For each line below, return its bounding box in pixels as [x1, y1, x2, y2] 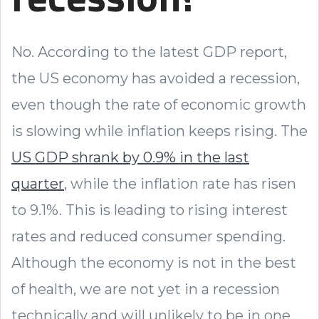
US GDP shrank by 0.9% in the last [11, 148, 249, 166]
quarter [11, 174, 64, 192]
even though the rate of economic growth [11, 95, 306, 113]
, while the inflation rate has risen [64, 174, 296, 192]
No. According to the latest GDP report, [11, 43, 287, 61]
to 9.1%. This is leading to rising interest [11, 201, 288, 219]
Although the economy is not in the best [11, 253, 296, 271]
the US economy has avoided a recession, [11, 69, 300, 87]
